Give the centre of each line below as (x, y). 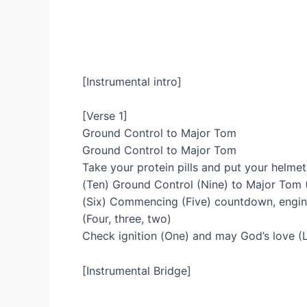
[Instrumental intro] (132, 81)
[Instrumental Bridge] (137, 270)
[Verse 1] (105, 116)
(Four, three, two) (127, 219)
